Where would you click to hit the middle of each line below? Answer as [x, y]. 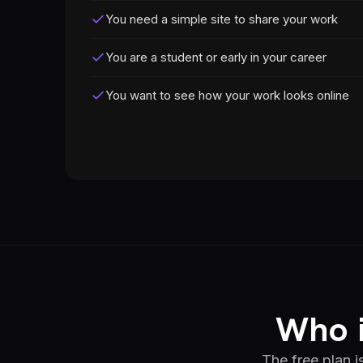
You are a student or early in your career [216, 57]
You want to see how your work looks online [227, 95]
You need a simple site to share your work [222, 19]
